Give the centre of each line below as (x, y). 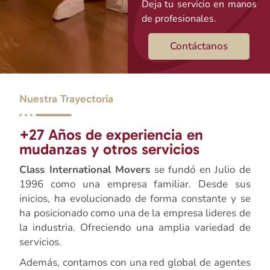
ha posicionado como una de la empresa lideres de (135, 213)
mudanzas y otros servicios (110, 149)
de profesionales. (179, 18)
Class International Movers (85, 169)
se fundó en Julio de (200, 169)
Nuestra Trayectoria (67, 99)
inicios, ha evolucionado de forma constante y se (135, 198)
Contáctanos (199, 46)
